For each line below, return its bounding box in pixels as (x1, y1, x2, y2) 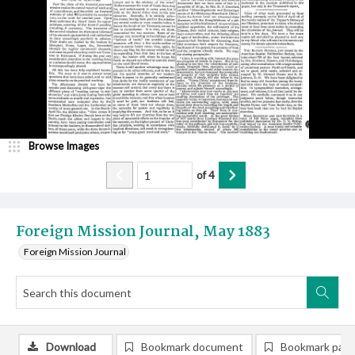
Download (46, 340, 96, 353)
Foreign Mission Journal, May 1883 (16, 220, 270, 244)
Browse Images (29, 139, 99, 152)
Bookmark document (141, 340, 243, 353)
